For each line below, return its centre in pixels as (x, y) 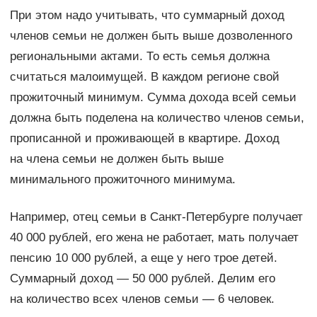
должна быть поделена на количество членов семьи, (157, 118)
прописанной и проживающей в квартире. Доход (144, 139)
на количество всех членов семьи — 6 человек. (142, 299)
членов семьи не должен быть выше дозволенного (151, 36)
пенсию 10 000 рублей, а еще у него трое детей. (143, 258)
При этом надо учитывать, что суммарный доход (147, 16)
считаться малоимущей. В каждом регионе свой (144, 77)
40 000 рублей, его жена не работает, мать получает (154, 238)
